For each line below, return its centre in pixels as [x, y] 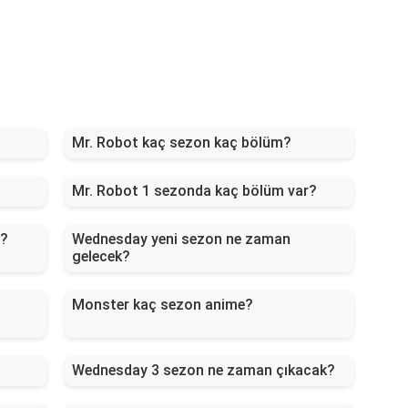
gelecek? [101, 257]
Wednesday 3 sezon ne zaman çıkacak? [203, 371]
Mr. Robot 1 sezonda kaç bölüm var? [194, 191]
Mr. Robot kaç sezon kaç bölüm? [181, 143]
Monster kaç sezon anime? [162, 305]
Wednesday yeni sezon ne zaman [181, 240]
